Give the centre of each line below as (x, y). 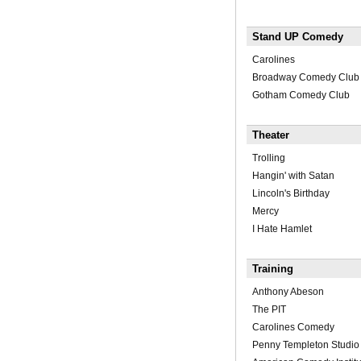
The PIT (269, 310)
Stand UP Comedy (297, 37)
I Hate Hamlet (282, 229)
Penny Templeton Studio (305, 345)
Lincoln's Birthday (290, 194)
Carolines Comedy (293, 328)
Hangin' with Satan (293, 176)
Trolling (268, 158)
